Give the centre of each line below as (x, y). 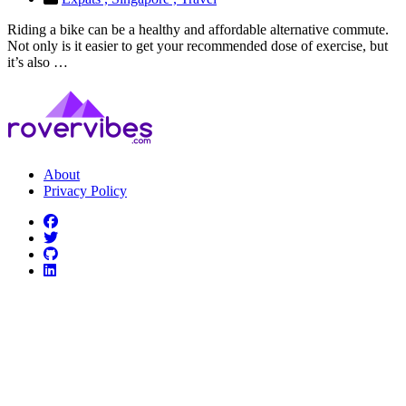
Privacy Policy (85, 190)
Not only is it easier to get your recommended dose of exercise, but (198, 45)
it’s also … (38, 62)
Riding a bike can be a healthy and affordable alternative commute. (198, 29)
